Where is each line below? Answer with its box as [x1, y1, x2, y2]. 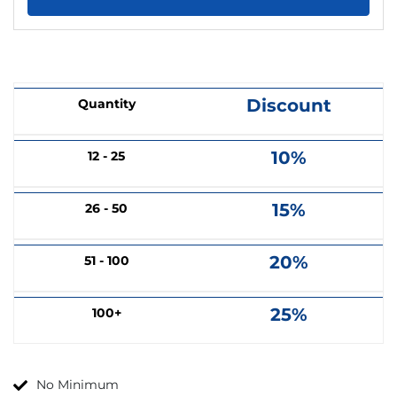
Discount [246, 94, 331, 116]
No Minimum [36, 376, 119, 393]
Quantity [77, 95, 136, 112]
